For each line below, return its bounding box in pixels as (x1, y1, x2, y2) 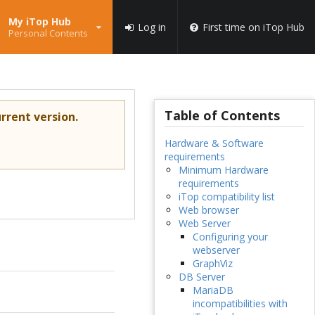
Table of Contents (164, 107, 280, 124)
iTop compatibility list (178, 190, 275, 204)
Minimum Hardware (178, 163, 269, 177)
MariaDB (192, 283, 233, 297)
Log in (137, 20, 166, 34)
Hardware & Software (164, 136, 264, 150)
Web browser (178, 203, 239, 217)
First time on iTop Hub (202, 20, 304, 34)
